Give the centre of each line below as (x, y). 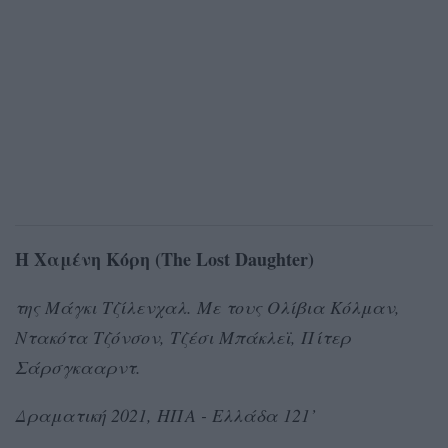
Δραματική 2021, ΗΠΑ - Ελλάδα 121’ (165, 414)
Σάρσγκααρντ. (78, 366)
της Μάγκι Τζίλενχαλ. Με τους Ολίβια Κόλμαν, (207, 306)
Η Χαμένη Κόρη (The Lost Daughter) (164, 258)
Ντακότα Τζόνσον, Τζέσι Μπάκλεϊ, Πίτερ (183, 336)
